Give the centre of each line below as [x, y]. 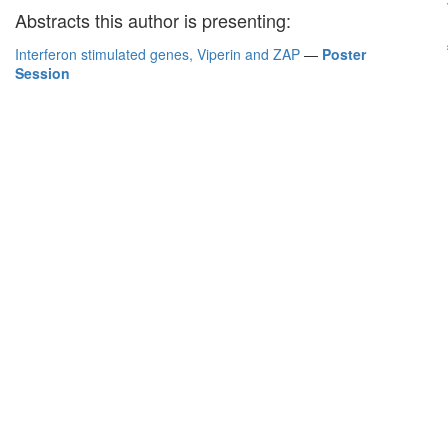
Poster [344, 54]
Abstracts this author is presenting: [153, 20]
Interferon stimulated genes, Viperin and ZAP [157, 54]
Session [42, 73]
